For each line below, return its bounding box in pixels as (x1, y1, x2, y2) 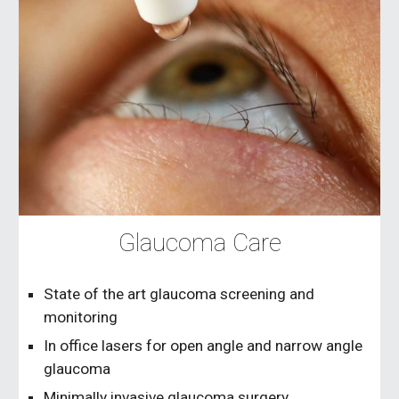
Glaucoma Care (118, 228, 281, 258)
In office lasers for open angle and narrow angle (44, 337, 363, 355)
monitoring (44, 308, 118, 327)
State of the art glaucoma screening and (44, 285, 315, 304)
